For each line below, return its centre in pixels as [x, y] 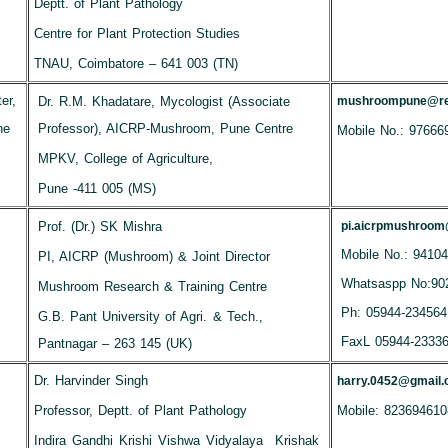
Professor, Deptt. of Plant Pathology [140, 410]
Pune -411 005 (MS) [97, 188]
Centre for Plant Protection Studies [137, 33]
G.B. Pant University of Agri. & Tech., [150, 316]
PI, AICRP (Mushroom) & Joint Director [154, 256]
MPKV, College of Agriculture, [125, 158]
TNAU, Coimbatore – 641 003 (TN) [136, 63]
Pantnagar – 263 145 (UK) [115, 343]
